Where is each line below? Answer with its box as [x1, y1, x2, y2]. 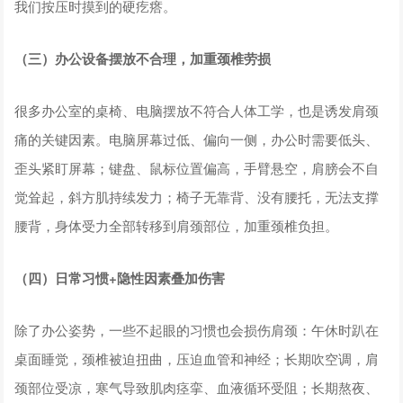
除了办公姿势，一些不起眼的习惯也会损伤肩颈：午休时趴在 [14, 319, 380, 339]
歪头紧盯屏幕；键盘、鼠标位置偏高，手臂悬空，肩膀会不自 [14, 157, 380, 177]
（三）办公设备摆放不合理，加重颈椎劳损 [14, 48, 272, 68]
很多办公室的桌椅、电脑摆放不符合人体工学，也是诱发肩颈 [14, 100, 380, 120]
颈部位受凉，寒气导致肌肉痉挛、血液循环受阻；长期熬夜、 [14, 377, 380, 397]
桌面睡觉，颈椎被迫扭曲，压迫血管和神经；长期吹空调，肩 [14, 348, 380, 368]
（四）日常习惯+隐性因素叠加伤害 [14, 267, 226, 288]
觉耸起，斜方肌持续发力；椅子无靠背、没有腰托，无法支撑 [14, 186, 380, 206]
